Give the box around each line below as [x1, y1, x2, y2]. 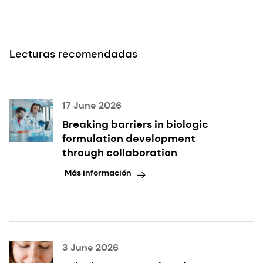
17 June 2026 [62, 99, 122, 112]
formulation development [62, 131, 195, 146]
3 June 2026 [62, 241, 119, 254]
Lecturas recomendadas [9, 46, 137, 61]
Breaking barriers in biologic [62, 117, 208, 131]
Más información [64, 167, 131, 178]
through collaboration [62, 145, 177, 160]
